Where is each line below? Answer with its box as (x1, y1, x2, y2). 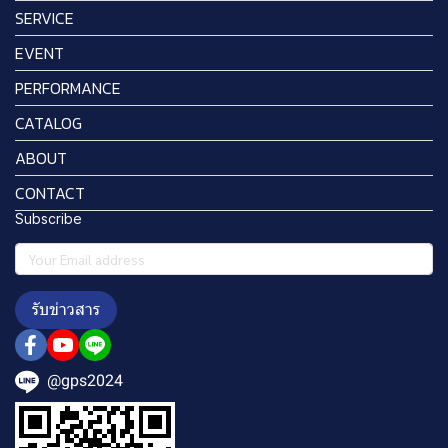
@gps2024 (47, 371, 123, 390)
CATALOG (15, 111, 82, 135)
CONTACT (15, 181, 85, 205)
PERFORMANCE (15, 76, 121, 100)
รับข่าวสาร (32, 298, 100, 321)
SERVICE (15, 6, 74, 30)
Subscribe (15, 210, 82, 227)
